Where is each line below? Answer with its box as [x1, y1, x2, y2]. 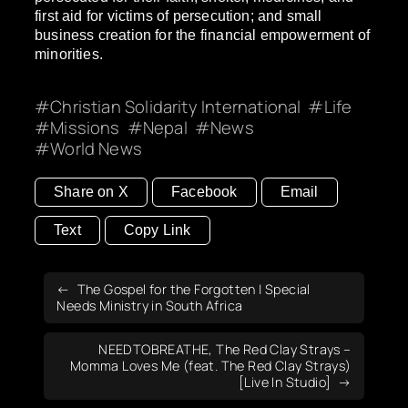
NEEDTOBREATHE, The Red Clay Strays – [98, 341, 352, 359]
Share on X [54, 184, 128, 200]
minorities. [35, 45, 104, 62]
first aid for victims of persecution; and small [35, 6, 322, 24]
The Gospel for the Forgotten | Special [76, 280, 311, 299]
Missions [50, 116, 120, 140]
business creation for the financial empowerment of [35, 25, 371, 43]
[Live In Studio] [239, 373, 331, 392]
